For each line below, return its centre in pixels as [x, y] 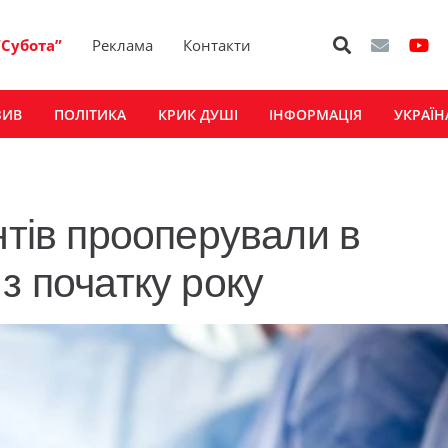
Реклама [123, 45]
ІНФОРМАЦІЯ [316, 114]
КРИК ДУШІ [197, 114]
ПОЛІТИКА [89, 114]
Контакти [217, 45]
